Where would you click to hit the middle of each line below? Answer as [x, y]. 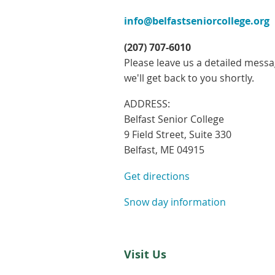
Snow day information [175, 202]
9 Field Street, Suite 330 [178, 135]
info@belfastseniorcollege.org [197, 21]
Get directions [157, 176]
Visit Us [145, 254]
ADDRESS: [147, 104]
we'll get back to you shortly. [189, 78]
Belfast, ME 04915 [164, 150]
